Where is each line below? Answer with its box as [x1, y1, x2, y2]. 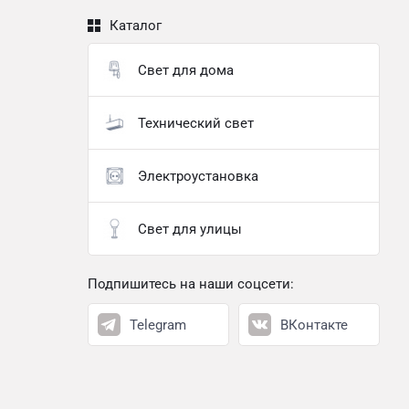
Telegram [130, 316, 186, 333]
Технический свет [137, 114, 254, 131]
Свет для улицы [137, 220, 242, 237]
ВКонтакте [280, 316, 348, 333]
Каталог [110, 17, 162, 34]
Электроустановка [137, 167, 258, 184]
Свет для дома [137, 61, 234, 79]
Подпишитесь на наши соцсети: [88, 276, 294, 292]
